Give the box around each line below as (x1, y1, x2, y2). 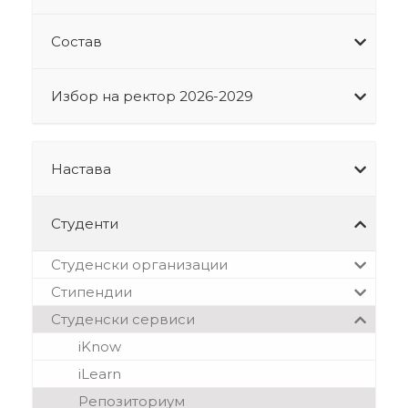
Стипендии (50, 283, 132, 301)
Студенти (50, 215, 118, 233)
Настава (50, 160, 111, 178)
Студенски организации (50, 256, 228, 274)
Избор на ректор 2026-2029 (50, 87, 253, 106)
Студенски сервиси (50, 311, 195, 329)
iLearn (77, 365, 121, 383)
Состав (50, 33, 102, 51)
